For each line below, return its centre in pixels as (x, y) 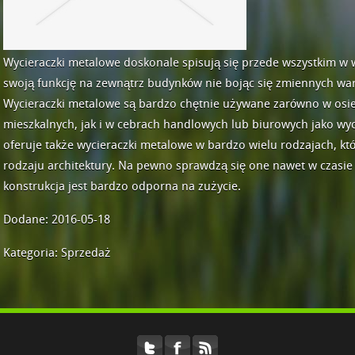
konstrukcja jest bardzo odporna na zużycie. (122, 187)
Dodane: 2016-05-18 (57, 220)
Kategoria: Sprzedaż (57, 254)
